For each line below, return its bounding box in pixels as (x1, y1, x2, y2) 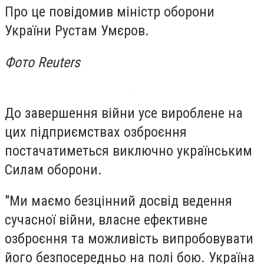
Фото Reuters (5, 54, 80, 71)
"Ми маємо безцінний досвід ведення (5, 193, 232, 210)
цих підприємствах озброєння (5, 123, 187, 140)
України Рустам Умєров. (5, 22, 149, 39)
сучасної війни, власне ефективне (5, 212, 207, 229)
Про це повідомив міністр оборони (5, 4, 214, 21)
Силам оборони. (5, 161, 102, 178)
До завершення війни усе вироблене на (5, 104, 243, 121)
